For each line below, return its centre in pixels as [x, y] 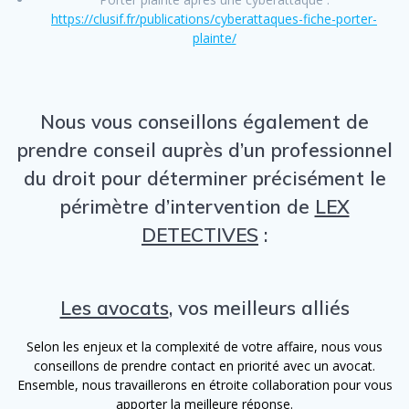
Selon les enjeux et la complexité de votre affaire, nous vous [204, 346]
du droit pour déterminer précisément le [204, 178]
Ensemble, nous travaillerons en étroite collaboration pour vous [204, 384]
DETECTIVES [200, 234]
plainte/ [214, 37]
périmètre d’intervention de [187, 206]
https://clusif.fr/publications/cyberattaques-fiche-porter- [214, 18]
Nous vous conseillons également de [204, 121]
